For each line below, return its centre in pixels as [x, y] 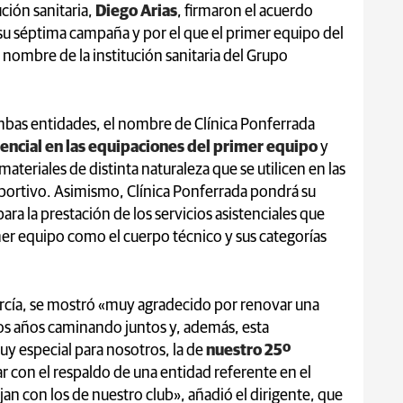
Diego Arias [135, 11]
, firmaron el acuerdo [245, 11]
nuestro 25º [248, 350]
